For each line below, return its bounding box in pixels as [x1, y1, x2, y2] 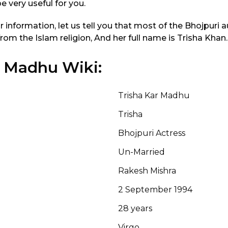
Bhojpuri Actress [118, 128, 185, 138]
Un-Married [118, 147, 165, 157]
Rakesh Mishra [118, 165, 176, 176]
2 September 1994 [118, 184, 192, 194]
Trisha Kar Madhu [118, 90, 190, 100]
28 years [118, 203, 152, 213]
